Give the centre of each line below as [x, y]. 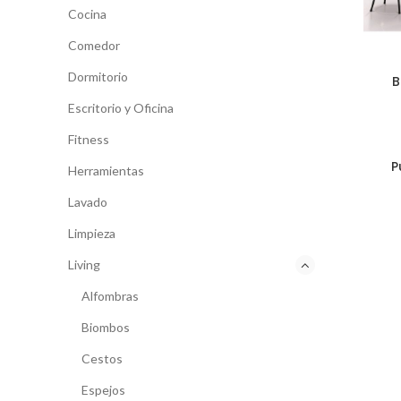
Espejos [103, 390]
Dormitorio [98, 77]
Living [84, 264]
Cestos [102, 358]
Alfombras [110, 296]
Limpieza [92, 233]
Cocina [87, 14]
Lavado [88, 202]
